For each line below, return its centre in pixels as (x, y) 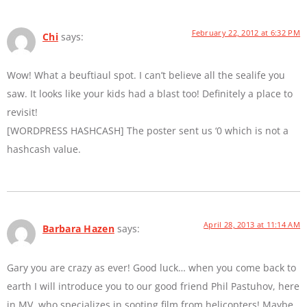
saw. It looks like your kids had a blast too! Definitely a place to (150, 94)
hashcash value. (44, 149)
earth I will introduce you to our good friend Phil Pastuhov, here (153, 286)
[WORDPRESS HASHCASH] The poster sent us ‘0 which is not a (148, 131)
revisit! (22, 112)
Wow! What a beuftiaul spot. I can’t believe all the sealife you (146, 75)
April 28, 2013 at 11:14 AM (252, 225)
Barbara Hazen (78, 229)
